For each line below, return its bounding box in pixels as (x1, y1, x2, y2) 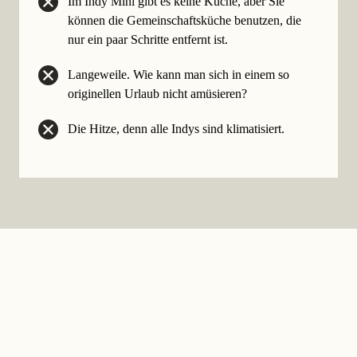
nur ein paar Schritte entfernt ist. (68, 33, 228, 47)
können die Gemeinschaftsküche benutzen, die (68, 14, 301, 28)
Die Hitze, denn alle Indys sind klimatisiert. (68, 122, 284, 136)
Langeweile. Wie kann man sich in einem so (68, 68, 289, 82)
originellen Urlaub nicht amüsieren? (68, 87, 247, 101)
